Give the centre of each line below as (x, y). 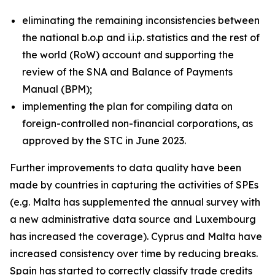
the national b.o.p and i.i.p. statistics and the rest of (141, 37)
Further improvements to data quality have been (126, 168)
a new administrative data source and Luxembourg (133, 219)
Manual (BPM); (57, 89)
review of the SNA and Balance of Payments (127, 72)
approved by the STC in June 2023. (104, 141)
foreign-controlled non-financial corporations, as (137, 123)
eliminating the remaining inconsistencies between (141, 20)
